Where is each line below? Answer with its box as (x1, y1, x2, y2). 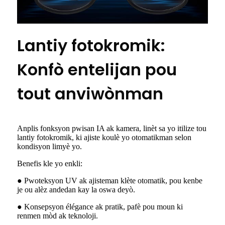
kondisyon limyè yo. (17, 142, 82, 151)
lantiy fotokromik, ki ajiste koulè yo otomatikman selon (17, 133, 191, 142)
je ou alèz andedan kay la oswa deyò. (17, 185, 135, 194)
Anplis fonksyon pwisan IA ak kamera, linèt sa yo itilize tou (17, 124, 206, 133)
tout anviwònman (17, 82, 163, 105)
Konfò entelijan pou (17, 58, 177, 81)
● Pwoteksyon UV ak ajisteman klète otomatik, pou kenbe (17, 176, 202, 185)
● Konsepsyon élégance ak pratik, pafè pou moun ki (17, 202, 183, 211)
